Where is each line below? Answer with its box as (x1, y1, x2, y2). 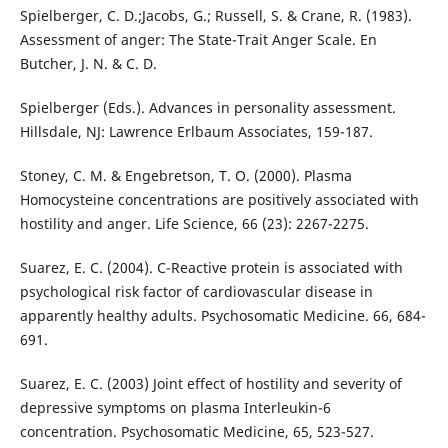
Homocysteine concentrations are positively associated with (19, 189, 419, 209)
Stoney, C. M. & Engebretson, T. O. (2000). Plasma (19, 165, 352, 185)
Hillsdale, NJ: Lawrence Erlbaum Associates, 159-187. (19, 121, 373, 141)
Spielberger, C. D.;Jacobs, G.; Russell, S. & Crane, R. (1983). (19, 5, 412, 25)
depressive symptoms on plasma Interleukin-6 (19, 397, 331, 417)
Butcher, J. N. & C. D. (19, 53, 157, 73)
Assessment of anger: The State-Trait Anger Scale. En (19, 29, 377, 49)
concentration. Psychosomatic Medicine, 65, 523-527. (19, 421, 374, 441)
